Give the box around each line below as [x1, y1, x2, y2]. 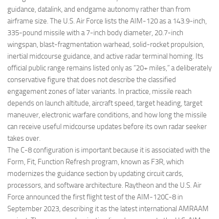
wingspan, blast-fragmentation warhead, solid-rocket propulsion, [7, 40, 204, 49]
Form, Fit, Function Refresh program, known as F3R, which [7, 157, 184, 167]
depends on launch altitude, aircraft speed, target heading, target [7, 99, 202, 108]
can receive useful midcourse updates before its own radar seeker [7, 122, 207, 131]
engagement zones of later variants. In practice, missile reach [7, 87, 192, 96]
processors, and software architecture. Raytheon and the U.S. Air [7, 181, 201, 190]
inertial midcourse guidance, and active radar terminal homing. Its [7, 52, 203, 61]
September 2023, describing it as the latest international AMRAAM [7, 204, 209, 214]
